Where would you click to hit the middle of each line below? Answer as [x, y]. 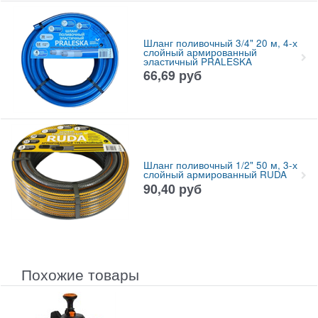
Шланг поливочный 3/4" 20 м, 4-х [220, 43]
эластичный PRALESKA [197, 61]
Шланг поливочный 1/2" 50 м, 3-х [220, 165]
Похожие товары [80, 274]
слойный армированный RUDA [215, 175]
